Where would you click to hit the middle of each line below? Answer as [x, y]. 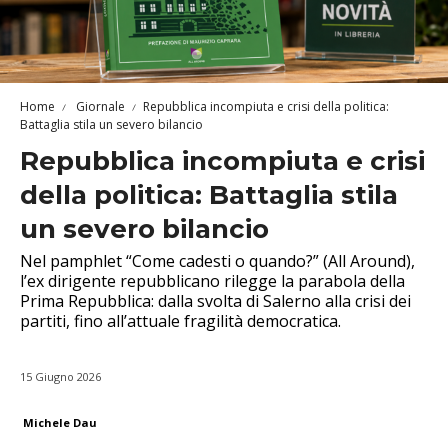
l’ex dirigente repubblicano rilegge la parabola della [212, 280]
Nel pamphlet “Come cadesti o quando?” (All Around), [217, 260]
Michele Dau [60, 422]
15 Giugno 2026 [60, 376]
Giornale [99, 106]
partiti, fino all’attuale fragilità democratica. [180, 320]
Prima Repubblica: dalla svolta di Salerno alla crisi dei [215, 300]
